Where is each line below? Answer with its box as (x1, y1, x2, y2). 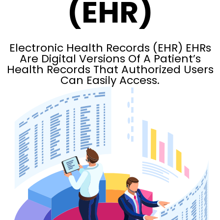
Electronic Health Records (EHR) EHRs (9, 40, 211, 55)
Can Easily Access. (60, 73, 160, 88)
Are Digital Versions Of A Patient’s (19, 51, 201, 66)
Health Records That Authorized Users (6, 62, 214, 77)
